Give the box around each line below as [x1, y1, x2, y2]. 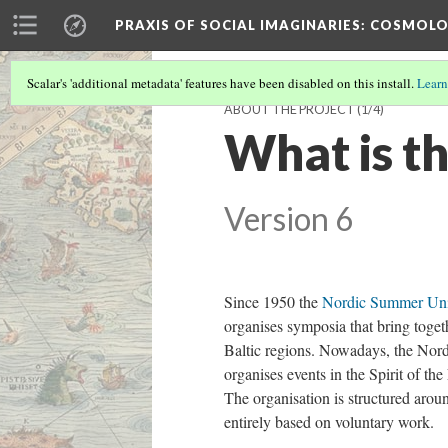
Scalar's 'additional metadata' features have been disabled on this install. [27, 74, 417, 92]
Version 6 [224, 200, 353, 238]
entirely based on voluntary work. [224, 411, 434, 432]
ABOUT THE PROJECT [224, 102, 355, 117]
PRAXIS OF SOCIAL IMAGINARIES [115, 17, 361, 33]
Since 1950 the [224, 291, 322, 312]
